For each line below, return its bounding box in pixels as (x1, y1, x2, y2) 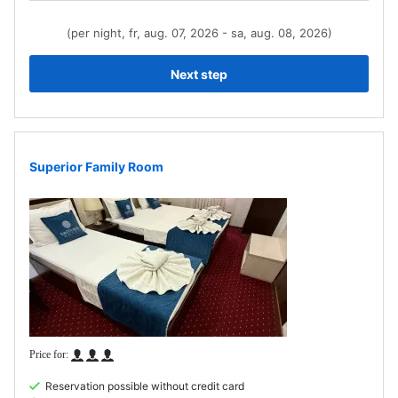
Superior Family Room (29, 158, 163, 174)
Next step (171, 66, 227, 82)
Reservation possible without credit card (45, 379, 244, 393)
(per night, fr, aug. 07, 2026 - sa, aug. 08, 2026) (66, 26, 332, 40)
